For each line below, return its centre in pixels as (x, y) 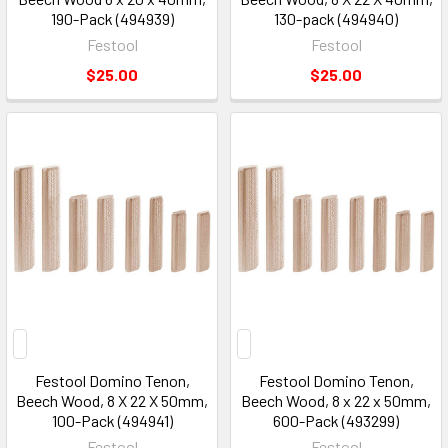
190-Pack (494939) (112, 18)
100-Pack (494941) (112, 420)
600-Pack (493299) (336, 420)
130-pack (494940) (336, 18)
